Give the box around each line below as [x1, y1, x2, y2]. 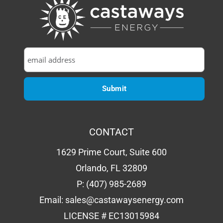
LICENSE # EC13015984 [64, 210, 159, 221]
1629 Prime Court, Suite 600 [56, 146, 167, 157]
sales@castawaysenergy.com [65, 194, 184, 205]
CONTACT [89, 125, 134, 138]
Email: [39, 194, 65, 205]
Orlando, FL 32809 [76, 162, 147, 173]
